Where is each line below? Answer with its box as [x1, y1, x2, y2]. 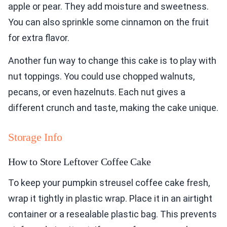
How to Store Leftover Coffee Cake [8, 156, 151, 168]
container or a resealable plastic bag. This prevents [8, 209, 217, 220]
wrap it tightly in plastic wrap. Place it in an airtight [8, 193, 212, 204]
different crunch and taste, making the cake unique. [8, 102, 218, 113]
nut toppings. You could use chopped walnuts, [8, 71, 195, 82]
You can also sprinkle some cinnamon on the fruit [8, 17, 209, 28]
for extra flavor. [8, 32, 69, 44]
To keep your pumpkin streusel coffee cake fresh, [8, 177, 210, 188]
